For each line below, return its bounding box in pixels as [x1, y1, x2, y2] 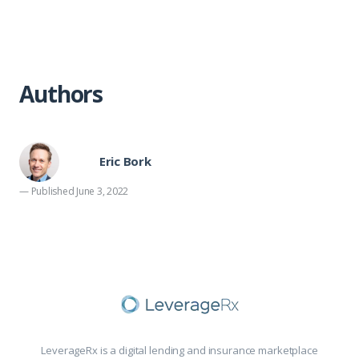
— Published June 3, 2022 [19, 184, 129, 198]
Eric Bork [99, 152, 151, 169]
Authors [19, 78, 103, 109]
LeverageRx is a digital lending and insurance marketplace [41, 342, 318, 357]
